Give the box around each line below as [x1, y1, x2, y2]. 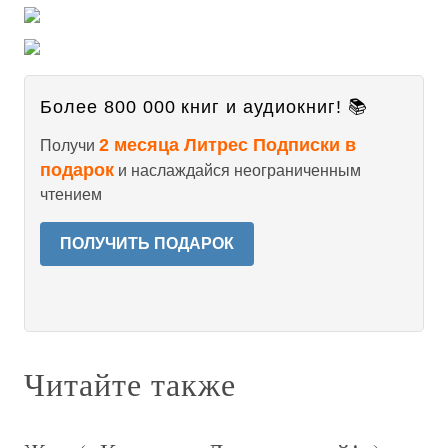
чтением [40, 186, 102, 203]
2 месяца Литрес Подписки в [99, 135, 356, 155]
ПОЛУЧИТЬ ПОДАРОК [60, 235, 234, 252]
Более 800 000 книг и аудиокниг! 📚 [40, 97, 368, 117]
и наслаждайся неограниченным [114, 162, 361, 179]
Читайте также [24, 362, 236, 405]
